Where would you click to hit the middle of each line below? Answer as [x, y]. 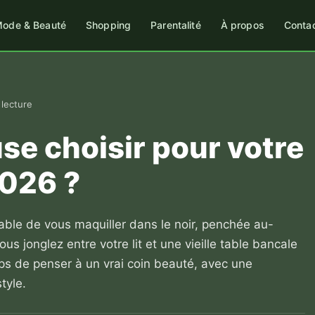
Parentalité [176, 25]
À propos [242, 25]
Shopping [109, 25]
